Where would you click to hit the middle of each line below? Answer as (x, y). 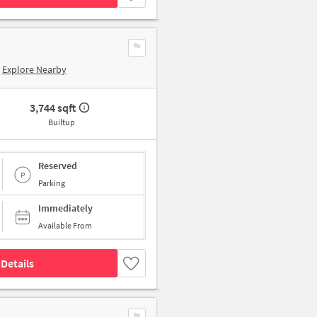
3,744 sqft (53, 108)
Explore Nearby (34, 70)
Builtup (61, 122)
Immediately (65, 208)
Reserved (58, 165)
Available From (65, 226)
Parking (52, 183)
